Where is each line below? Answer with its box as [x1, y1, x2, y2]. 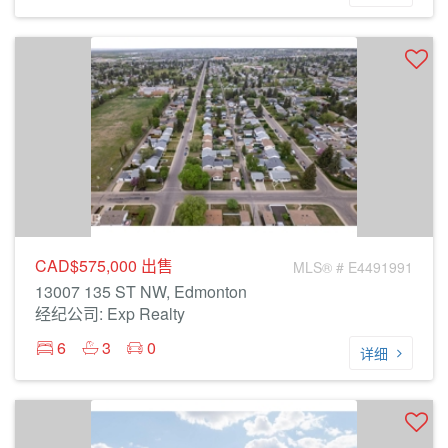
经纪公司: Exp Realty [35, 302, 185, 325]
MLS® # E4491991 [293, 257, 413, 277]
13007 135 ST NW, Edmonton [35, 280, 247, 303]
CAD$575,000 [35, 254, 141, 277]
